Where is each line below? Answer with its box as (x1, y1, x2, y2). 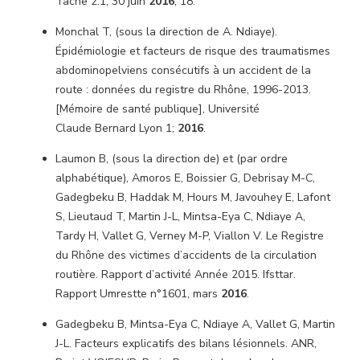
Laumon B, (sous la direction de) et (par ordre (55, 151, 288, 166)
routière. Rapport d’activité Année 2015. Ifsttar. (55, 267, 296, 282)
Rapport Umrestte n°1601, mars (55, 286, 221, 301)
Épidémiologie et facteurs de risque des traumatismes (55, 43, 330, 59)
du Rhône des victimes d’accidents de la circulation (55, 247, 317, 263)
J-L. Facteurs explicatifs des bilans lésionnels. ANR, (55, 336, 317, 351)
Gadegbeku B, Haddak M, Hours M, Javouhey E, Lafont (55, 190, 330, 205)
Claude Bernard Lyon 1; (55, 121, 178, 136)
